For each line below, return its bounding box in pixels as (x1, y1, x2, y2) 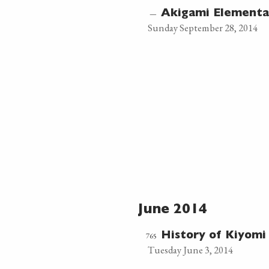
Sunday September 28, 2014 (147, 21, 258, 34)
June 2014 (138, 204, 207, 217)
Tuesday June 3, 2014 (147, 243, 233, 256)
